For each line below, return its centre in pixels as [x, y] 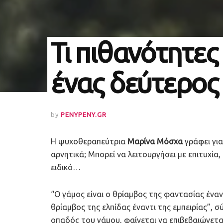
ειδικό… [66, 167]
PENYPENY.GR [84, 115]
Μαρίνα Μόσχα [155, 142]
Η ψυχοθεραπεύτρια [89, 142]
